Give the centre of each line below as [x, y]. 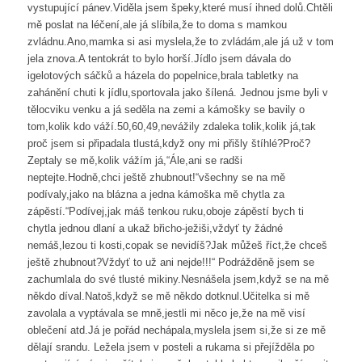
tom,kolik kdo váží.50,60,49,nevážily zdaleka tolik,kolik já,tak [171, 127]
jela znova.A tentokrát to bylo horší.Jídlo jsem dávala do [159, 59]
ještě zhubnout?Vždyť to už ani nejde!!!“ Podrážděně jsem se [170, 263]
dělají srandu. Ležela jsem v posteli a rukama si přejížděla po [170, 347]
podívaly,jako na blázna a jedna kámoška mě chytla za [156, 195]
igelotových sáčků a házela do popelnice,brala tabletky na [162, 76]
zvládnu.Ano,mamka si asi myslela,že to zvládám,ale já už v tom [180, 42]
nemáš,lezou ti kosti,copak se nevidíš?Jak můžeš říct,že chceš [177, 246]
